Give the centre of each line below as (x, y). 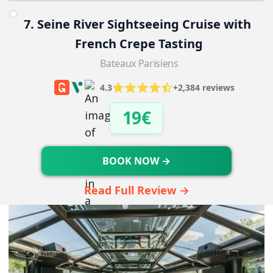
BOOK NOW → (136, 161)
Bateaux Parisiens (139, 63)
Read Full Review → (136, 190)
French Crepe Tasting (139, 43)
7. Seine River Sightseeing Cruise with (139, 24)
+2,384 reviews (204, 87)
